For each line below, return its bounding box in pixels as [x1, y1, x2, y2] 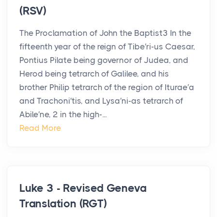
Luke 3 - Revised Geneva [19, 182, 147, 195]
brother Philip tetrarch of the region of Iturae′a [19, 82, 194, 93]
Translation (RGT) [19, 197, 107, 211]
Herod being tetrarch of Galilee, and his [19, 69, 169, 79]
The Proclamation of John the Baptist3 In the [19, 28, 191, 38]
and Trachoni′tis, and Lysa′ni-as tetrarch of [19, 96, 183, 106]
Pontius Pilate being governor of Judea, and [19, 55, 188, 65]
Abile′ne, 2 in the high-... [19, 109, 107, 120]
